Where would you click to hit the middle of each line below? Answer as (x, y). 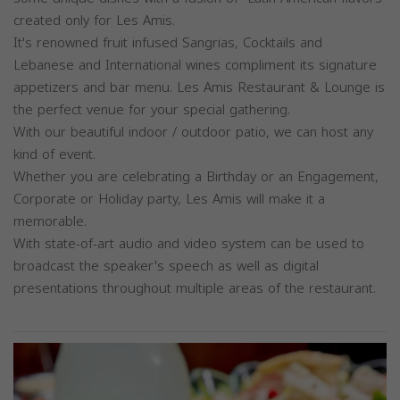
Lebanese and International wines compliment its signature (195, 65)
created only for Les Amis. (94, 20)
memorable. (50, 221)
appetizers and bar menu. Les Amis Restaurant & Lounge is (199, 87)
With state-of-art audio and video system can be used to (189, 243)
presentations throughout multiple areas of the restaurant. (197, 288)
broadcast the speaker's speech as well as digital (166, 266)
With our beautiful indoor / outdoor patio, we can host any (193, 132)
